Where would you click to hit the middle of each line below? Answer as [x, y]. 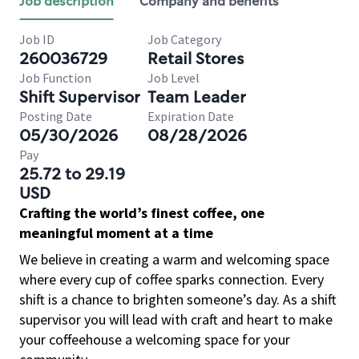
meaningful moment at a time [116, 233]
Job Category [184, 39]
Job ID [37, 39]
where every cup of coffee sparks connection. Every [171, 279]
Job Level [173, 78]
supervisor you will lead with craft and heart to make [176, 319]
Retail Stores [196, 58]
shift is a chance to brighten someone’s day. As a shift [178, 299]
